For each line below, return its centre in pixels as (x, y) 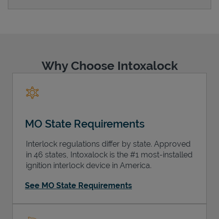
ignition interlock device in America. (89, 165)
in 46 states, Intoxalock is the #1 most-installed (109, 154)
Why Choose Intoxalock (109, 65)
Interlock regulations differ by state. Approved (108, 144)
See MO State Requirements (78, 185)
